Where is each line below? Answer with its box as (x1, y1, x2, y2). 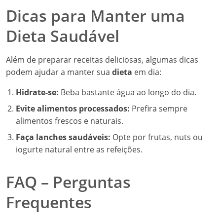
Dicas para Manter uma (6, 5, 185, 26)
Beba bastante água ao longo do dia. (59, 87, 196, 98)
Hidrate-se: (16, 87, 59, 98)
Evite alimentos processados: (16, 103, 130, 114)
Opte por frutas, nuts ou (110, 132, 203, 143)
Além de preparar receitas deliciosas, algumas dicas (6, 54, 198, 65)
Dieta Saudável (6, 25, 119, 46)
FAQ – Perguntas (6, 171, 131, 192)
